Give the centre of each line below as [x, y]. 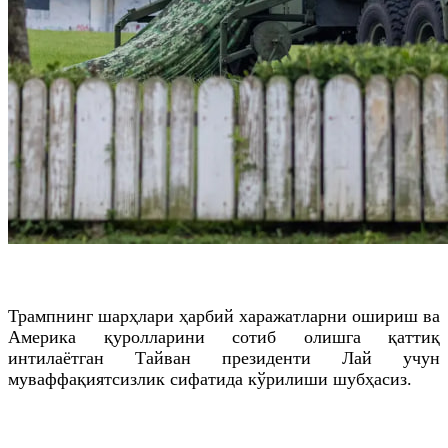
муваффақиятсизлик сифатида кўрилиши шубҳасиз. [210, 378]
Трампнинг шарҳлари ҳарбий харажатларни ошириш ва [224, 315]
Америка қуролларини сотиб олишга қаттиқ [224, 336]
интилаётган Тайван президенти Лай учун [224, 357]
